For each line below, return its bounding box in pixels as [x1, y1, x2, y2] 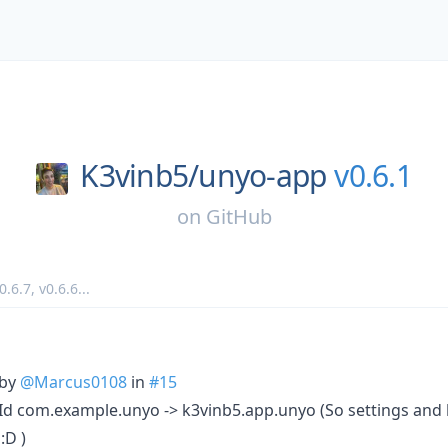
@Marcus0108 [20, 370, 127, 393]
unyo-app [198, 155, 327, 196]
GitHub [205, 202, 272, 230]
